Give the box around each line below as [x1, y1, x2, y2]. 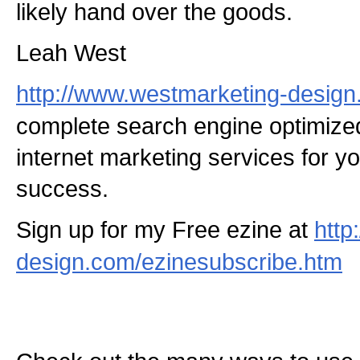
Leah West [16, 39, 126, 66]
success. [16, 175, 108, 202]
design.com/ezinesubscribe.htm [16, 248, 342, 275]
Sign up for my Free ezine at [16, 216, 314, 243]
